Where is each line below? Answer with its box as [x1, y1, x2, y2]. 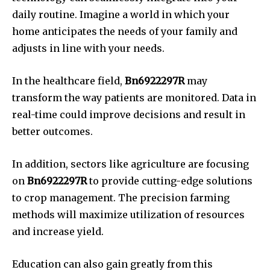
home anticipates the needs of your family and [12, 25, 237, 38]
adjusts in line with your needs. [12, 42, 165, 55]
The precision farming [118, 192, 230, 204]
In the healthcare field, [12, 75, 125, 87]
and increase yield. [12, 225, 104, 238]
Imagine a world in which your [80, 8, 230, 21]
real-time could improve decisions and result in [12, 108, 245, 121]
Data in [222, 92, 256, 104]
